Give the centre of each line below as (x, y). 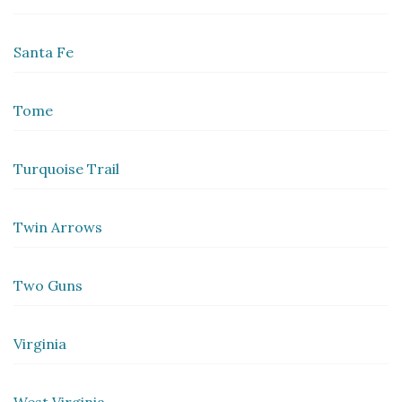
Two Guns (48, 285)
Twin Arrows (58, 227)
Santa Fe (44, 52)
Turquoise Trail (66, 168)
